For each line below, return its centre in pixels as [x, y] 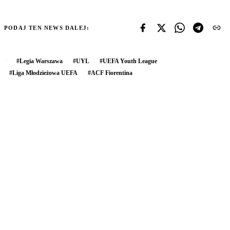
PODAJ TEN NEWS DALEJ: [47, 28]
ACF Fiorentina [112, 73]
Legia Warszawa [41, 61]
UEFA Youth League [130, 61]
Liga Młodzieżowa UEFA [45, 73]
